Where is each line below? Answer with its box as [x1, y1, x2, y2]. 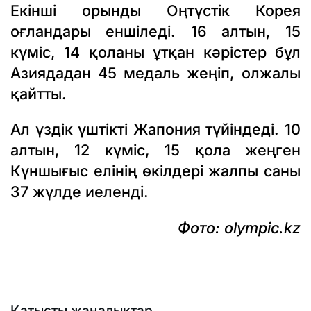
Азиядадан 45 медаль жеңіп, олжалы [10, 63, 301, 82]
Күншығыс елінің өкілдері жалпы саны [10, 162, 301, 180]
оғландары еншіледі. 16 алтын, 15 [10, 22, 301, 40]
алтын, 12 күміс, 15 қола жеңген [10, 141, 301, 160]
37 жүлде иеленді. [10, 183, 149, 201]
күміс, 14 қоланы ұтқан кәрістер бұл [10, 42, 301, 61]
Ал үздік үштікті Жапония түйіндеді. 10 [10, 120, 301, 139]
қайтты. [10, 84, 67, 103]
